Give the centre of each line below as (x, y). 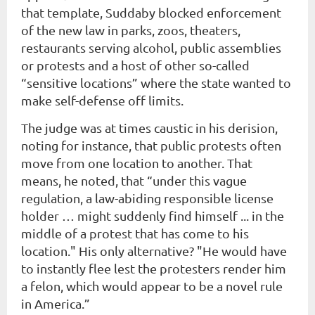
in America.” (56, 303)
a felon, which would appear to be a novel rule (152, 286)
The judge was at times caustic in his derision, (149, 128)
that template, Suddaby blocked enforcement (151, 12)
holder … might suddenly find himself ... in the (153, 216)
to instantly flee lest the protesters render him (154, 268)
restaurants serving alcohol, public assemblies (151, 47)
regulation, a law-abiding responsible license (147, 198)
